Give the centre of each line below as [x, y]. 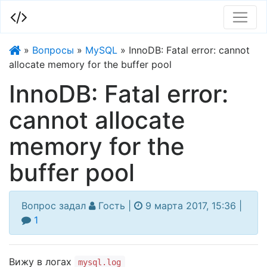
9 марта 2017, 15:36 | [192, 206]
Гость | [115, 206]
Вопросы [53, 50]
